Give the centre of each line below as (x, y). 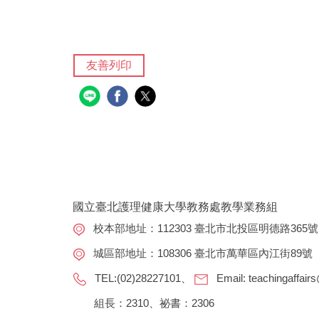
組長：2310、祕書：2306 (143, 303)
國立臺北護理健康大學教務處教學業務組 (175, 207)
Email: (232, 278)
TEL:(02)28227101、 (145, 278)
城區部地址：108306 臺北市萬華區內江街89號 (203, 253)
